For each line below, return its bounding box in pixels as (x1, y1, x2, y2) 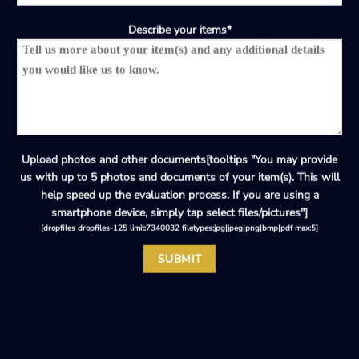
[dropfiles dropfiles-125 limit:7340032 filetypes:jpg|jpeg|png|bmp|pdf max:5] (41, 223, 318, 234)
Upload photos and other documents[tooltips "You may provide (22, 152, 337, 168)
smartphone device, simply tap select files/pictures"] (51, 205, 308, 221)
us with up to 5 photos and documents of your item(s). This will (19, 170, 340, 186)
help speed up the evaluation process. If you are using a (40, 188, 319, 204)
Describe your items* (127, 22, 232, 38)
